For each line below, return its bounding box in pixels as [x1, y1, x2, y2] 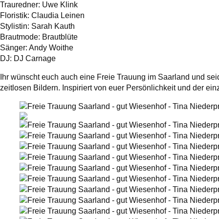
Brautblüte [42, 33, 78, 42]
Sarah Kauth [31, 22, 75, 31]
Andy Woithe [29, 44, 73, 52]
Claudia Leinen [31, 11, 85, 20]
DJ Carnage [14, 54, 56, 63]
